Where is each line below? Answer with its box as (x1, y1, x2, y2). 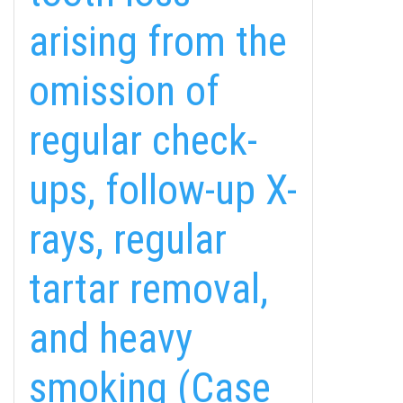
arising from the (29, 17, 287, 66)
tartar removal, (29, 264, 268, 313)
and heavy (29, 314, 193, 363)
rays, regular (29, 215, 227, 264)
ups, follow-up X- (29, 166, 297, 214)
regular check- (29, 116, 257, 165)
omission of (29, 67, 219, 115)
